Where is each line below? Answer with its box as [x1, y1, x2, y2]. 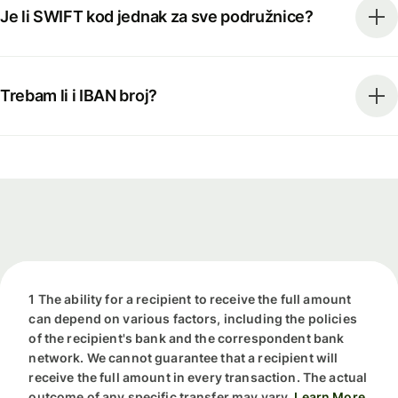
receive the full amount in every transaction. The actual [28, 370, 368, 386]
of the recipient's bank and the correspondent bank [28, 330, 345, 346]
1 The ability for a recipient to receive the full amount [28, 291, 352, 307]
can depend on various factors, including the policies [28, 311, 357, 327]
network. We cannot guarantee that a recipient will [28, 350, 338, 366]
